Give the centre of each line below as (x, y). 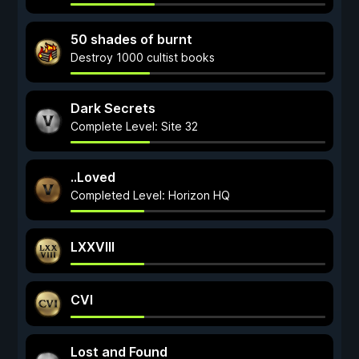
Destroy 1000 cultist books (143, 57)
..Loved (93, 177)
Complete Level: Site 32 (134, 126)
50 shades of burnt (131, 39)
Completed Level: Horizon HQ (150, 195)
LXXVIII (93, 247)
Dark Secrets (113, 108)
